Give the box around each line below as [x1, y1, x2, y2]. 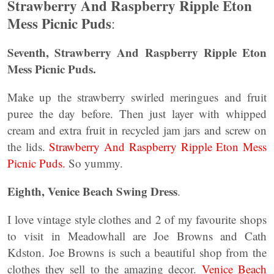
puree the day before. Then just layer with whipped [7, 106, 267, 122]
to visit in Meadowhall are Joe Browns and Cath [7, 228, 267, 244]
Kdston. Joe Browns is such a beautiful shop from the [7, 245, 267, 261]
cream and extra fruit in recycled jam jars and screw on [7, 122, 267, 138]
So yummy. [65, 155, 123, 171]
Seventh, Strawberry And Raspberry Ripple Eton [7, 44, 267, 61]
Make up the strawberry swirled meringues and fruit [7, 89, 267, 105]
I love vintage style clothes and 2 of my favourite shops [7, 212, 267, 228]
